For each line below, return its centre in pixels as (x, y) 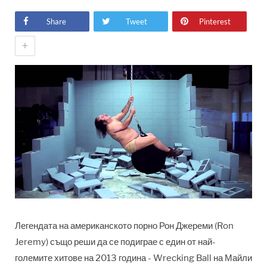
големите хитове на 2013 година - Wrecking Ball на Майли (133, 258)
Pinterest (215, 21)
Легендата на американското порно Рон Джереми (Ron (124, 226)
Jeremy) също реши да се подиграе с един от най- (115, 242)
